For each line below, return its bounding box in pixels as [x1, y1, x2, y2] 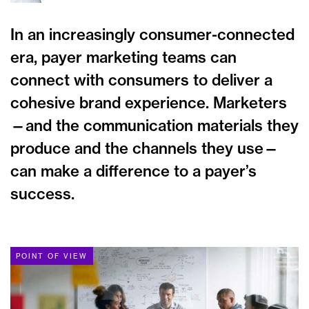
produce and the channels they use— [10, 139, 279, 158]
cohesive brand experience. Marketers [10, 93, 287, 112]
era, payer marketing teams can [10, 48, 237, 67]
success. [10, 184, 74, 203]
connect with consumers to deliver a [10, 70, 272, 90]
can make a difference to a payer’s [10, 161, 257, 181]
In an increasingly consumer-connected [10, 25, 295, 44]
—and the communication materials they [10, 116, 299, 135]
